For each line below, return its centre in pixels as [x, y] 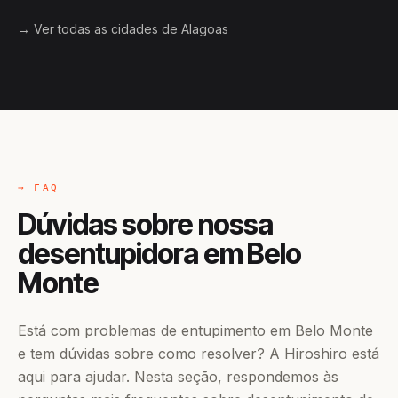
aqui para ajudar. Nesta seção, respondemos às [178, 377]
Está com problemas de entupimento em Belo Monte [195, 330]
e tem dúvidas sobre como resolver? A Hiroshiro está [199, 354]
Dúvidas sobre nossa [145, 224]
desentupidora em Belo [159, 254]
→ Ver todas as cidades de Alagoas [123, 29]
